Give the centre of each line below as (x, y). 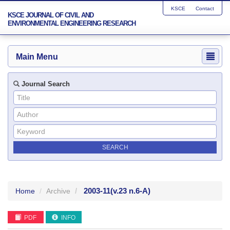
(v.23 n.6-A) (130, 191)
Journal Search (45, 84)
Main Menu (37, 57)
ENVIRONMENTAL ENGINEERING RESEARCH (72, 23)
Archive (58, 191)
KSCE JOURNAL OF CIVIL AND (51, 15)
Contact (205, 8)
